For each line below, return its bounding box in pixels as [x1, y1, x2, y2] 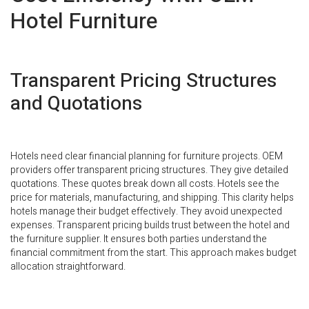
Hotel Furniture [10, 5, 157, 38]
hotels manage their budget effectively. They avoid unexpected [10, 204, 282, 219]
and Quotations [10, 89, 142, 118]
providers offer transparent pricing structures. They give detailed [10, 163, 288, 178]
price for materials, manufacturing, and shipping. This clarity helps [10, 190, 294, 206]
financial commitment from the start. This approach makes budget [10, 246, 297, 261]
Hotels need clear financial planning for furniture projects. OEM [10, 149, 283, 164]
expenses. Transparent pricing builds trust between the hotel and [10, 218, 290, 233]
